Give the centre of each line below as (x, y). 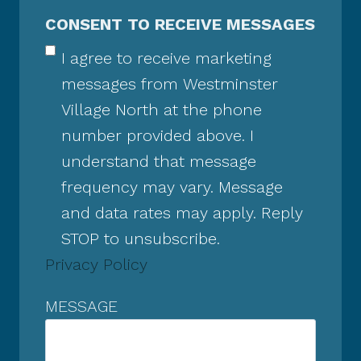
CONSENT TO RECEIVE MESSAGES (180, 24)
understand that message (159, 161)
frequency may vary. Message (172, 187)
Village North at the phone (162, 109)
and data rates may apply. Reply (182, 212)
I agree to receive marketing (166, 58)
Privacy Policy (96, 264)
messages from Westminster (170, 83)
